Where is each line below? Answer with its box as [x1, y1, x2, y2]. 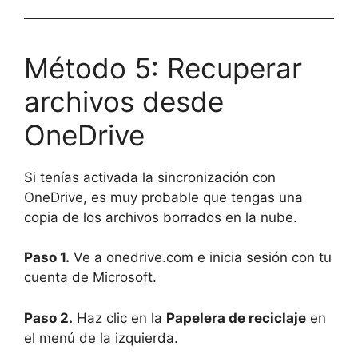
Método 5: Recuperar [24, 50, 302, 85]
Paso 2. [24, 309, 73, 326]
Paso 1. [24, 249, 70, 266]
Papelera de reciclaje [166, 309, 306, 326]
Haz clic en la [73, 309, 166, 326]
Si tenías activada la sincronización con [24, 169, 276, 185]
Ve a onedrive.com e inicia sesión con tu [70, 249, 332, 266]
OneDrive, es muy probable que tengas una [24, 189, 303, 205]
